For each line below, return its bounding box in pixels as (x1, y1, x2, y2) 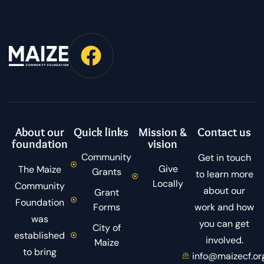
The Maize (18, 163, 61, 176)
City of (92, 222, 121, 235)
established (14, 229, 65, 242)
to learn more (195, 168, 253, 181)
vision (148, 137, 178, 151)
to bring (22, 246, 57, 259)
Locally (153, 177, 183, 190)
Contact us (197, 125, 252, 140)
